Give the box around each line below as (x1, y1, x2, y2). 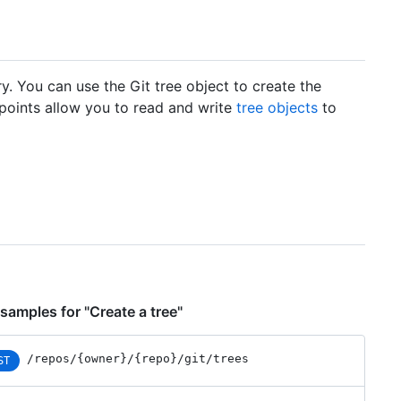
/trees (206, 352, 249, 366)
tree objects (236, 98, 318, 117)
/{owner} (70, 352, 127, 366)
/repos (27, 352, 70, 366)
